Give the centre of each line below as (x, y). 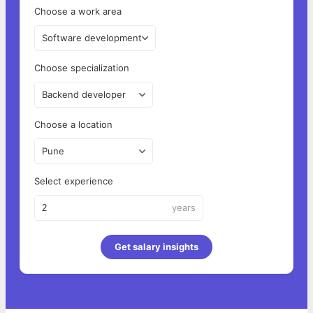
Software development (92, 38)
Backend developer (84, 95)
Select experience (74, 181)
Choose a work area (78, 12)
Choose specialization (82, 68)
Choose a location (73, 125)
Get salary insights (156, 247)
